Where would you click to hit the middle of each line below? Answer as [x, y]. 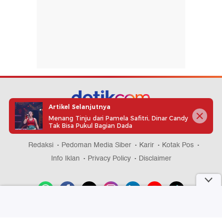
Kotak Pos [178, 145]
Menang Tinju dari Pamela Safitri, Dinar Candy [118, 118]
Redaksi [41, 145]
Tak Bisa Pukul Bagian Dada [90, 125]
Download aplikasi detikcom [111, 214]
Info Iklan [65, 159]
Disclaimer [155, 159]
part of [90, 122]
